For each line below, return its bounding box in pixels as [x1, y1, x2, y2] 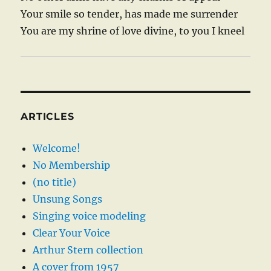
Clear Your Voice [33, 227, 111, 240]
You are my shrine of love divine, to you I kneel [21, 25, 245, 38]
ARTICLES [21, 111, 74, 123]
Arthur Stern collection [33, 244, 144, 256]
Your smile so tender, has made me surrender [21, 8, 238, 21]
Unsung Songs [33, 193, 103, 206]
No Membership [33, 159, 111, 172]
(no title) [33, 176, 77, 189]
